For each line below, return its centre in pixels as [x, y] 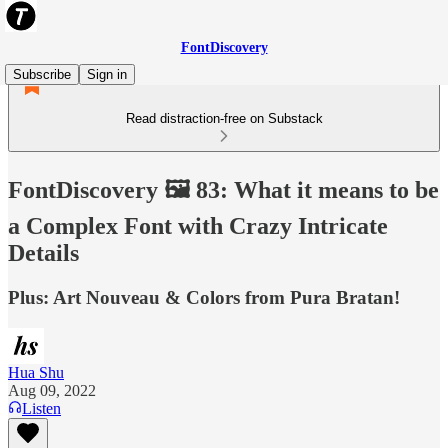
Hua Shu [36, 372]
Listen [41, 408]
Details [43, 252]
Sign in [107, 74]
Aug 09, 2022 [52, 390]
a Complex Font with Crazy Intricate [198, 225]
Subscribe [42, 74]
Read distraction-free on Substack [224, 118]
